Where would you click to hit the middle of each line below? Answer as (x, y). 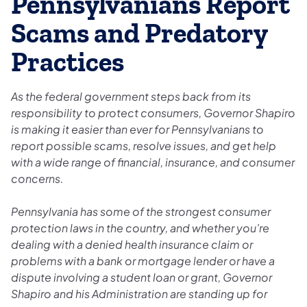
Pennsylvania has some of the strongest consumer (141, 211)
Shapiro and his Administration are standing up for (139, 293)
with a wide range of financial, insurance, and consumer (153, 162)
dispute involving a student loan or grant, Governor (142, 277)
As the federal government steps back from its (131, 96)
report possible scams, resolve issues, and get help (144, 145)
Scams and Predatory (139, 34)
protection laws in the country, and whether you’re (140, 228)
